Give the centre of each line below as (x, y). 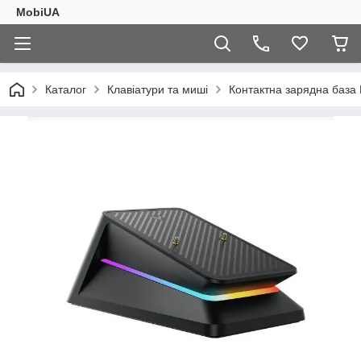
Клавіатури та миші (158, 89)
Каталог (66, 89)
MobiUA (38, 12)
